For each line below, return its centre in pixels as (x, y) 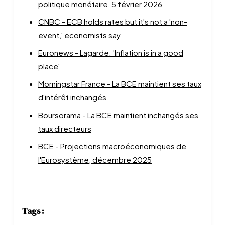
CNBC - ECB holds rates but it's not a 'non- (113, 21)
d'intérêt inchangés (72, 97)
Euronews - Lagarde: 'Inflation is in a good (111, 52)
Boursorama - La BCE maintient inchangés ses (118, 115)
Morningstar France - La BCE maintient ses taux (120, 84)
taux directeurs (65, 128)
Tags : (33, 211)
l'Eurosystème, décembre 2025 (95, 159)
